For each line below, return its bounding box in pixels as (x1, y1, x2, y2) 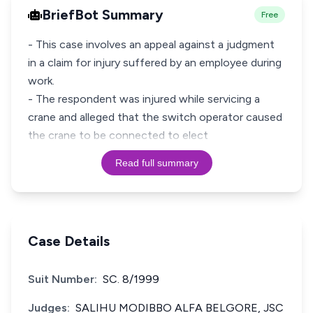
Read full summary (115, 157, 198, 168)
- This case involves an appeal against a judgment (28, 38, 275, 51)
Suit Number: (28, 272, 97, 286)
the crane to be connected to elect (28, 129, 208, 142)
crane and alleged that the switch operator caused (28, 110, 282, 124)
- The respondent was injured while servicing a (28, 92, 260, 105)
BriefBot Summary (42, 6, 163, 23)
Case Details (28, 233, 110, 249)
